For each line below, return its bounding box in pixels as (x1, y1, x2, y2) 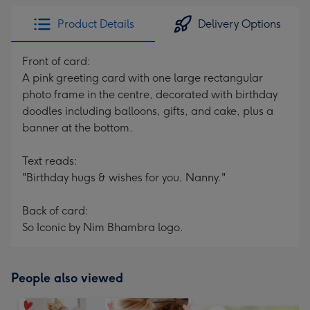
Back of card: (22, 204, 89, 217)
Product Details (57, 17, 134, 30)
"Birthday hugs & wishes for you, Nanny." (22, 171, 226, 184)
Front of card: (22, 55, 91, 68)
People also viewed (11, 271, 123, 286)
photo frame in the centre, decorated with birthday (22, 88, 277, 101)
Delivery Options (198, 17, 281, 30)
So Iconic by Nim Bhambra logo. (22, 221, 183, 234)
